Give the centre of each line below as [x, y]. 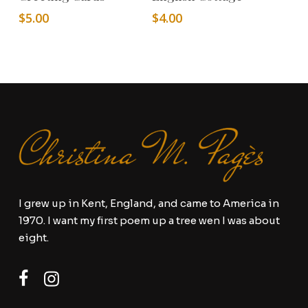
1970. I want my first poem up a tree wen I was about [149, 220]
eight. [33, 237]
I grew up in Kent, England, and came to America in [148, 203]
